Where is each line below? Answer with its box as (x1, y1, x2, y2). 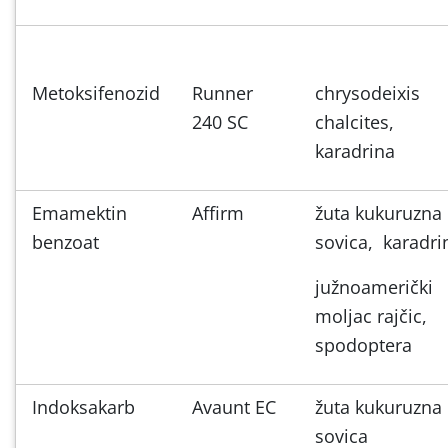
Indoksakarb (32, 394, 135, 419)
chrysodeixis (315, 80, 420, 105)
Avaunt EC (192, 394, 276, 419)
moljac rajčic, (315, 303, 427, 328)
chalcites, (315, 109, 394, 134)
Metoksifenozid (32, 80, 160, 105)
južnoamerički (315, 274, 433, 299)
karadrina (315, 138, 395, 163)
